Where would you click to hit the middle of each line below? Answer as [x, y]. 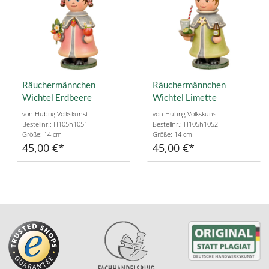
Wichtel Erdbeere [57, 98]
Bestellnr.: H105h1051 [55, 124]
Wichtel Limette [185, 98]
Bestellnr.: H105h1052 [185, 124]
